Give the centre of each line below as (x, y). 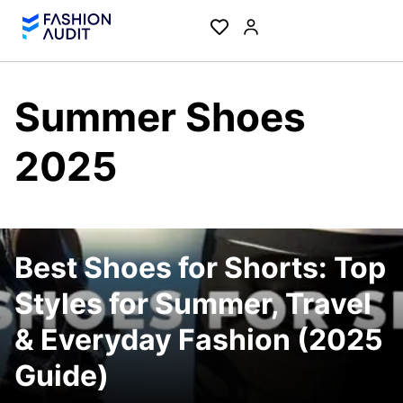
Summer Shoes (160, 117)
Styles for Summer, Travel (193, 304)
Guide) (62, 376)
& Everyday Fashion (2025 (199, 340)
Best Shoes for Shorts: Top (200, 268)
